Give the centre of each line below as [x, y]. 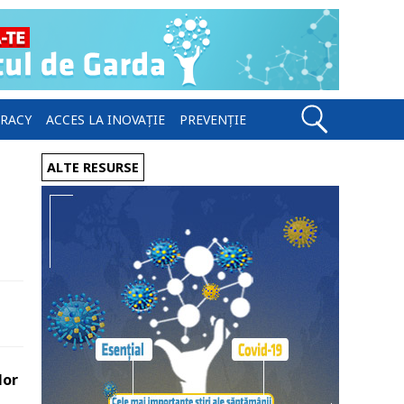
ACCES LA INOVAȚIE [106, 119]
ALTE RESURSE [93, 167]
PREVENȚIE [213, 119]
